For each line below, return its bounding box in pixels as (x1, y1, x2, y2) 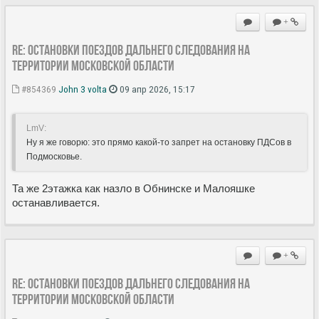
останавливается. (12, 196, 100, 209)
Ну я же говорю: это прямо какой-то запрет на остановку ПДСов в (26, 137, 291, 147)
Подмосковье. (26, 151, 82, 162)
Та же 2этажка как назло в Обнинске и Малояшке (12, 182, 255, 194)
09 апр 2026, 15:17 (117, 83, 195, 95)
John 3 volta (58, 83, 107, 95)
